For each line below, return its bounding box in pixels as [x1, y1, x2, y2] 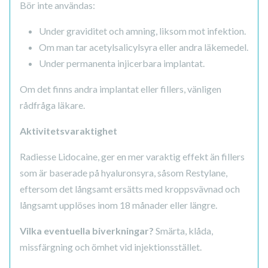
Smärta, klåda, [154, 225, 213, 237]
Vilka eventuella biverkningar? [20, 225, 154, 237]
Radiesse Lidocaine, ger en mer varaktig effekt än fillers [20, 151, 245, 163]
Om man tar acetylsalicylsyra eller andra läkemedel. [39, 41, 248, 53]
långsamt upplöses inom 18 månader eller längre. [20, 199, 217, 211]
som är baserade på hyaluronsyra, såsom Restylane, [20, 167, 227, 179]
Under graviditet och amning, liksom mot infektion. [39, 25, 246, 37]
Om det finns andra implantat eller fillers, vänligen [20, 83, 221, 95]
